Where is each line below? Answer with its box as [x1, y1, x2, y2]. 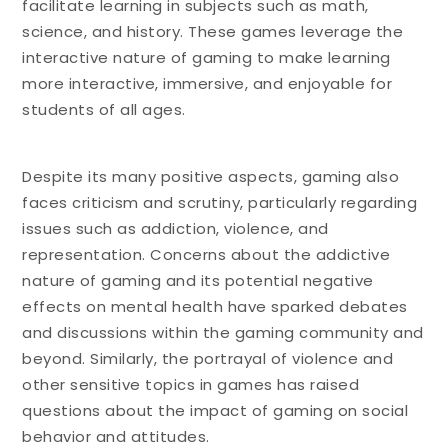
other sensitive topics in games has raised [22, 373, 360, 395]
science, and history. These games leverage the [22, 20, 404, 42]
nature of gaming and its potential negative [22, 269, 374, 291]
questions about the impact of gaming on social [22, 399, 409, 421]
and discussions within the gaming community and [22, 321, 424, 343]
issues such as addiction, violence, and [22, 217, 329, 239]
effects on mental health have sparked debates [22, 295, 408, 317]
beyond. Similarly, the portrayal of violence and [22, 347, 394, 369]
